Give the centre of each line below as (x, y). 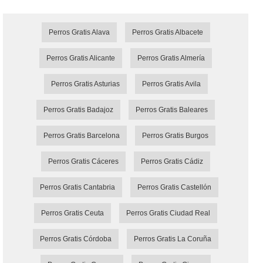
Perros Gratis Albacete (167, 33)
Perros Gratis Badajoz (78, 110)
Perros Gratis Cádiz (172, 162)
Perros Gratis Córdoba (76, 239)
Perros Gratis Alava (79, 33)
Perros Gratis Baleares (172, 110)
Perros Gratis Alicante (81, 58)
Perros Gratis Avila (171, 84)
